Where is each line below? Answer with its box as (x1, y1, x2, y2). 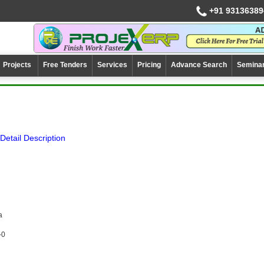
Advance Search (171, 61, 227, 69)
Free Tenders (43, 61, 87, 69)
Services (97, 61, 127, 69)
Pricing (137, 61, 161, 69)
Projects (3, 61, 33, 69)
